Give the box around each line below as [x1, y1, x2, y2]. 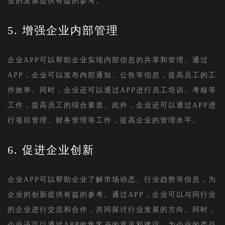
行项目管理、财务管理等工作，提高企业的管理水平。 [7, 116, 200, 124]
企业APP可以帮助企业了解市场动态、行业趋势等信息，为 [7, 175, 216, 183]
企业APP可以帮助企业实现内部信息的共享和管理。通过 [7, 56, 208, 64]
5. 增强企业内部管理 [7, 24, 119, 37]
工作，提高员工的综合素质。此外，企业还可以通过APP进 [7, 101, 216, 109]
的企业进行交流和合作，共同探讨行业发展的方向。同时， [7, 205, 216, 213]
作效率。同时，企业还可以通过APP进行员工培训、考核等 [7, 86, 216, 94]
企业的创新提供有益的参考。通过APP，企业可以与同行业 [7, 190, 216, 198]
